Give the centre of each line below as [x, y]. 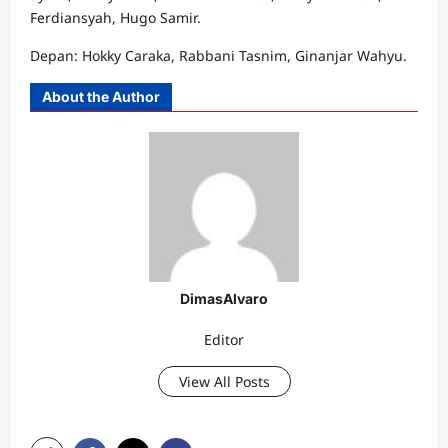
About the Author [101, 96]
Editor [224, 339]
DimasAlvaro [224, 298]
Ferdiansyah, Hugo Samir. [115, 17]
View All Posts [224, 381]
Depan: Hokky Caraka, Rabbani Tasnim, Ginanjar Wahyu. [218, 55]
